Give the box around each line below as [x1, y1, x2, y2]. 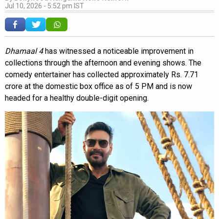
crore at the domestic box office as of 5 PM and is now [5, 82, 192, 91]
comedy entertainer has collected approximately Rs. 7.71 [5, 70, 198, 80]
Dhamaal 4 [5, 46, 43, 56]
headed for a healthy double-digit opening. [5, 93, 149, 103]
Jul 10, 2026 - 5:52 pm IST [5, 2, 84, 10]
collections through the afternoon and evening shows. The [5, 58, 201, 68]
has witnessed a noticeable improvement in [43, 46, 194, 56]
